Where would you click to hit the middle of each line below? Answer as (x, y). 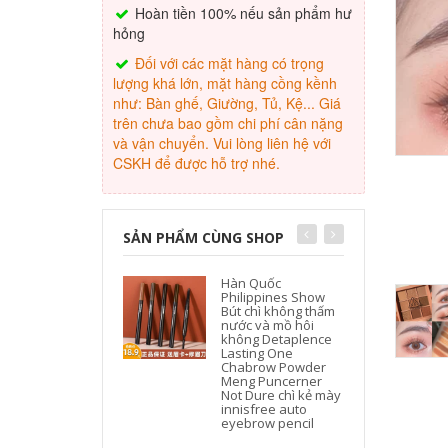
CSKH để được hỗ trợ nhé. (196, 162)
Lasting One (257, 352)
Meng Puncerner (272, 380)
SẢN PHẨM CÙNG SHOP (203, 237)
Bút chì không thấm (278, 310)
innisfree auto (264, 408)
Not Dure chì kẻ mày (281, 394)
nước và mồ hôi (268, 324)
